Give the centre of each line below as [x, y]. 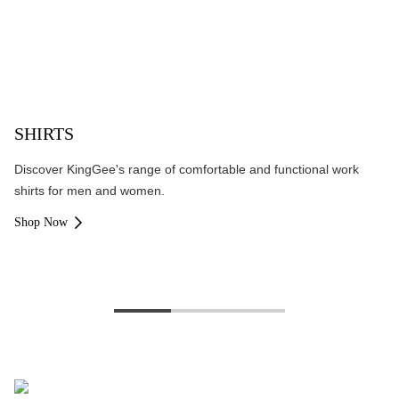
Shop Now [41, 222]
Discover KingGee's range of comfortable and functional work [187, 169]
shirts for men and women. [90, 191]
